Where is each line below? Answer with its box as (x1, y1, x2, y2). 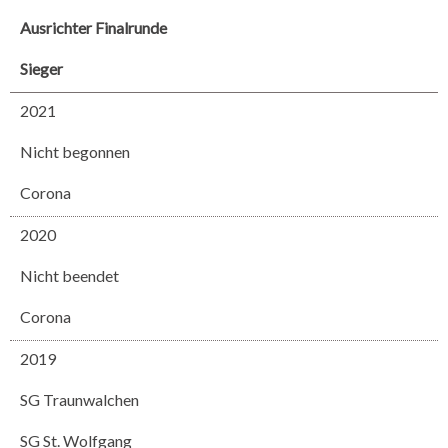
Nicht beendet (20, 266, 119, 285)
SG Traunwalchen (20, 390, 139, 409)
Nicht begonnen (20, 142, 130, 161)
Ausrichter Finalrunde (20, 18, 167, 37)
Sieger (20, 59, 63, 78)
